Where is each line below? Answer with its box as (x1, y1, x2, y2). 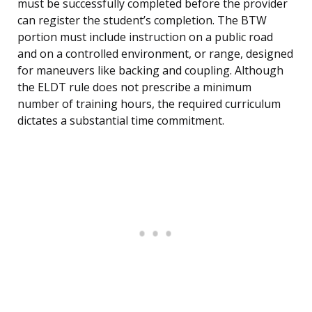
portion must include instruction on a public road (17, 29, 273, 45)
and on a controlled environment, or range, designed (17, 46, 293, 62)
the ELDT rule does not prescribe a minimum (17, 79, 251, 95)
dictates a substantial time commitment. (17, 113, 224, 129)
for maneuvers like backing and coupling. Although (17, 63, 283, 79)
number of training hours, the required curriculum (17, 96, 281, 112)
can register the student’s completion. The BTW (17, 13, 267, 29)
